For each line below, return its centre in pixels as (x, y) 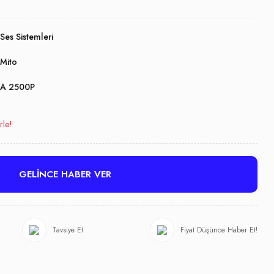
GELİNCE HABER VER (65, 174)
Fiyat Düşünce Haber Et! (219, 230)
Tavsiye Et (68, 230)
